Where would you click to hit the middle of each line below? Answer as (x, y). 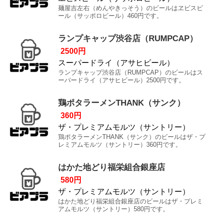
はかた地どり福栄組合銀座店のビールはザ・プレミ (131, 201)
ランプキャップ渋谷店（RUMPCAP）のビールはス (131, 72)
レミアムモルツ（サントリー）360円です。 (120, 145)
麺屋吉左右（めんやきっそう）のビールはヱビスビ (131, 8)
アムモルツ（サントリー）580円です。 (114, 209)
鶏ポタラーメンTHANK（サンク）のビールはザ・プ (132, 137)
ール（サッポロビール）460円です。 (110, 16)
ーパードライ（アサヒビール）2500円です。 (122, 80)
